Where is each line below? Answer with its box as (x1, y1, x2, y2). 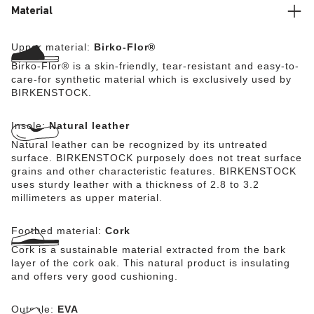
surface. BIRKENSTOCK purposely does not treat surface (11, 151, 302, 163)
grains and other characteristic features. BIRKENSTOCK (11, 165, 296, 177)
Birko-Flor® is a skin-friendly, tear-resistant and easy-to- (11, 60, 299, 71)
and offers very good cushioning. (11, 270, 179, 282)
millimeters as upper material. (11, 191, 163, 203)
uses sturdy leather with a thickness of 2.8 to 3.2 (11, 178, 260, 190)
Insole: (11, 119, 49, 131)
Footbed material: (11, 224, 105, 236)
